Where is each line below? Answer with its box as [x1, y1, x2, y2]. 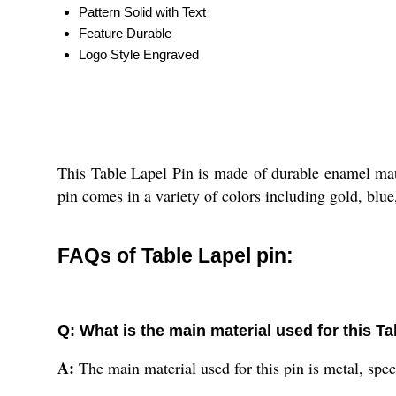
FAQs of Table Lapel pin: [57, 244, 293, 267]
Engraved [143, 46, 199, 62]
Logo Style [79, 46, 140, 62]
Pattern [79, 4, 120, 19]
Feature [79, 25, 123, 41]
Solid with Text [124, 4, 206, 19]
